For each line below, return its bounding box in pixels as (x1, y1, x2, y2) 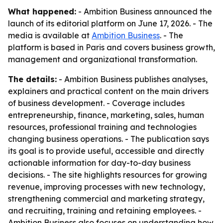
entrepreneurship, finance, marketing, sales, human (8, 110, 204, 120)
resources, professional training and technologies (8, 122, 197, 132)
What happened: (8, 6, 76, 16)
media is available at (8, 30, 92, 40)
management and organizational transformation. (8, 54, 197, 64)
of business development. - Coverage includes (8, 98, 185, 108)
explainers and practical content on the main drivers (8, 86, 209, 96)
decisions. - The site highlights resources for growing (8, 170, 207, 180)
